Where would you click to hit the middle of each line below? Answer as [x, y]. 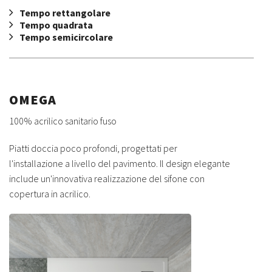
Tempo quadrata [56, 25]
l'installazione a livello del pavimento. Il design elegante [120, 164]
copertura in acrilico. [50, 194]
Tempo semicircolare [66, 37]
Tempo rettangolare [65, 12]
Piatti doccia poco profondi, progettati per [93, 148]
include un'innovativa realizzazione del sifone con [107, 179]
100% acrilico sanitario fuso [63, 121]
